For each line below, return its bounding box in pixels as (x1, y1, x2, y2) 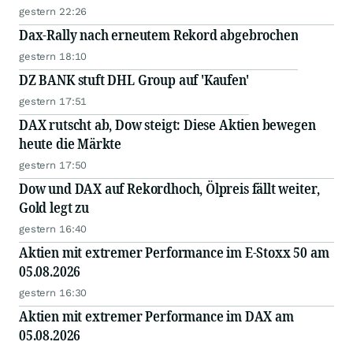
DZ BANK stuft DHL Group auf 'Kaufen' (19, 70, 249, 90)
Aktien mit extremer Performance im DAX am (19, 307, 294, 326)
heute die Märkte (19, 134, 122, 154)
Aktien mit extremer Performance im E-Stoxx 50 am (19, 243, 329, 262)
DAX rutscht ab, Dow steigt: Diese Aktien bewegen (19, 115, 316, 135)
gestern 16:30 (19, 287, 87, 299)
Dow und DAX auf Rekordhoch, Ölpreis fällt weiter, (19, 179, 321, 199)
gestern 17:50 (19, 159, 87, 172)
